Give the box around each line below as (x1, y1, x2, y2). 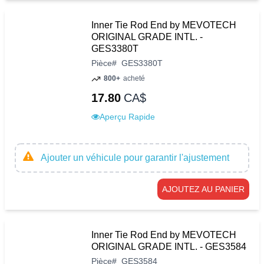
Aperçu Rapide (100, 111, 155, 121)
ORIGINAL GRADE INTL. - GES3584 (91, 242, 246, 252)
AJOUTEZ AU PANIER (162, 184, 245, 194)
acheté (123, 74, 145, 83)
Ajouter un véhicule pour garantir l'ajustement (41, 153, 229, 163)
